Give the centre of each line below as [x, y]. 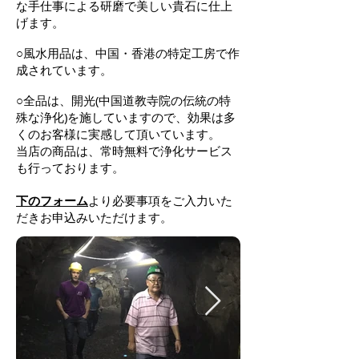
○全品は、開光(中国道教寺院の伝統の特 [123, 100]
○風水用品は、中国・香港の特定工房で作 [128, 53]
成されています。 [64, 70]
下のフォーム [52, 201]
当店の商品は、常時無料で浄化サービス [124, 151]
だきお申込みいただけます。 [94, 217]
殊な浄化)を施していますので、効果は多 [126, 117]
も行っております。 [70, 167]
